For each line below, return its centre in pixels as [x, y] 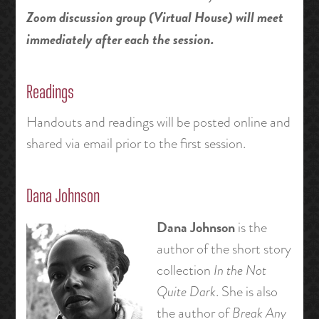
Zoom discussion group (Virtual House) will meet [155, 17]
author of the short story [224, 249]
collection [185, 270]
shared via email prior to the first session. [136, 144]
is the [252, 227]
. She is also [246, 291]
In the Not [240, 270]
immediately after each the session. [120, 39]
